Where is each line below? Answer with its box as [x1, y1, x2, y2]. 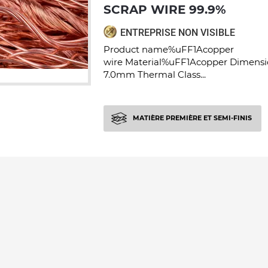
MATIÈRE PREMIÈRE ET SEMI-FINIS [133, 113, 252, 122]
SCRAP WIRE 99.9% [103, 2, 226, 17]
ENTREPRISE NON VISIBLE [120, 27, 235, 38]
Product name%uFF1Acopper [103, 44, 234, 55]
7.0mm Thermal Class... [103, 69, 206, 80]
